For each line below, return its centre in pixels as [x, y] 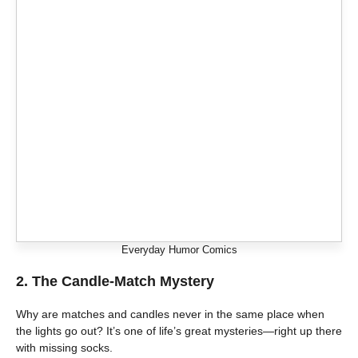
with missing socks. [64, 347]
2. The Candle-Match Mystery [115, 281]
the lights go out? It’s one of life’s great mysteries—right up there [179, 330]
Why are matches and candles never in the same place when [170, 314]
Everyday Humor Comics [179, 249]
